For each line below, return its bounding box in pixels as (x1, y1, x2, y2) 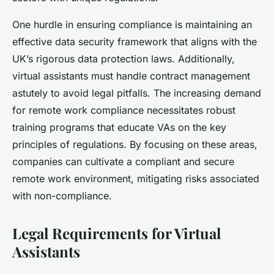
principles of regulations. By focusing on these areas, (12, 138, 257, 151)
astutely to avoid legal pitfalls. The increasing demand (12, 87, 261, 100)
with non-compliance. (12, 190, 112, 202)
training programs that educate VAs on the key (12, 121, 226, 134)
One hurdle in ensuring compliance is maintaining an (12, 18, 252, 31)
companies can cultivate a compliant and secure (12, 155, 234, 168)
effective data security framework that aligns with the (12, 35, 257, 48)
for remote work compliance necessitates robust (12, 104, 235, 117)
